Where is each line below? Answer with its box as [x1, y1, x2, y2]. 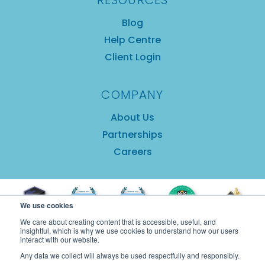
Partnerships [102, 128, 163, 142]
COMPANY [101, 86, 164, 104]
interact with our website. [20, 234, 99, 244]
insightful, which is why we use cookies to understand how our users [20, 225, 238, 235]
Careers [113, 145, 152, 159]
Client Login [104, 50, 161, 64]
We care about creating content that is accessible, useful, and [20, 216, 216, 227]
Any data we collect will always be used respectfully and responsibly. [20, 250, 240, 260]
